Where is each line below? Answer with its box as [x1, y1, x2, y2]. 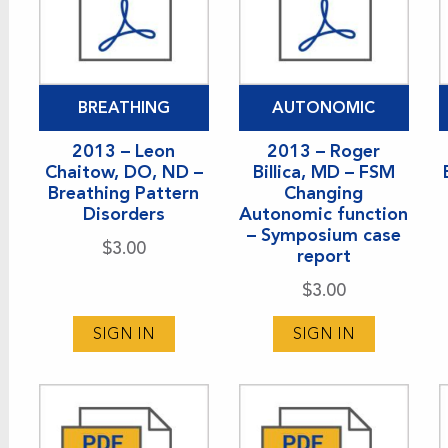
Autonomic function [239, 202, 409, 225]
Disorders [82, 202, 165, 225]
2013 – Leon [72, 139, 176, 162]
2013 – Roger [267, 139, 381, 162]
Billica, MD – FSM [252, 160, 395, 183]
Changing [284, 181, 364, 204]
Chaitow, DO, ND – [44, 160, 203, 183]
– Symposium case [246, 223, 401, 246]
